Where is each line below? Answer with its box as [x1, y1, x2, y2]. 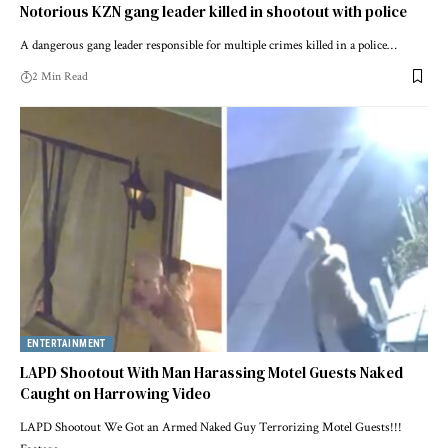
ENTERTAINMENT [27, 337, 106, 349]
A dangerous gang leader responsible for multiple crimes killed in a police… [20, 36, 397, 54]
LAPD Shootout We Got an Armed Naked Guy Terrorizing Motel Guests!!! [20, 418, 402, 436]
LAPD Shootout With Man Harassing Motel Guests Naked [20, 361, 403, 383]
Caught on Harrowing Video [20, 382, 211, 404]
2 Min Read [32, 68, 88, 84]
